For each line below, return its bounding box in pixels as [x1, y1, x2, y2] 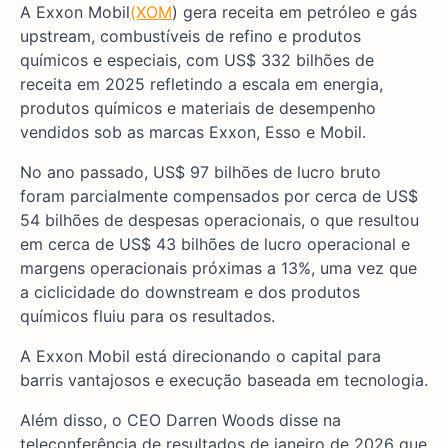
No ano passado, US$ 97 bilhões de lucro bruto [20, 162, 381, 183]
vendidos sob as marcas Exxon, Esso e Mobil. [20, 122, 366, 143]
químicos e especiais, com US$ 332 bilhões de [20, 50, 374, 71]
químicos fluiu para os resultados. [20, 306, 275, 327]
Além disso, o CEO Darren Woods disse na [20, 410, 341, 431]
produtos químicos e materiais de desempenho [20, 98, 376, 119]
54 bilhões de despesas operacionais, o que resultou [20, 210, 419, 231]
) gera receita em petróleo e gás [172, 2, 417, 23]
